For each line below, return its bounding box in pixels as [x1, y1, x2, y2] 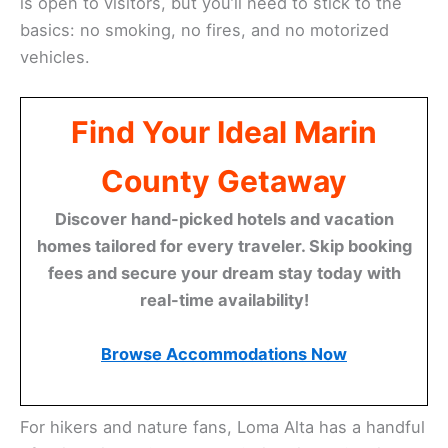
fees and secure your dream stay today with [47, 263, 401, 284]
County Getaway [101, 163, 347, 200]
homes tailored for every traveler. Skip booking [36, 236, 412, 257]
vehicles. [20, 47, 90, 68]
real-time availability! [139, 290, 309, 311]
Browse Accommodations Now [101, 344, 347, 365]
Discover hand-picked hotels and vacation [54, 209, 394, 230]
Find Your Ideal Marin [71, 114, 377, 151]
